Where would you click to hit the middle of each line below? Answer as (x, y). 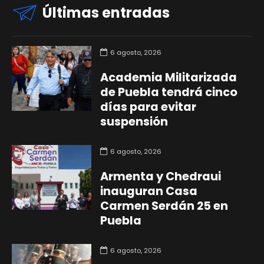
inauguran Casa (148, 191)
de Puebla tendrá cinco (169, 92)
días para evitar (148, 107)
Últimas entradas (106, 12)
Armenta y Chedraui (160, 176)
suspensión (134, 121)
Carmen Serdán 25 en (164, 206)
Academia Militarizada (168, 77)
